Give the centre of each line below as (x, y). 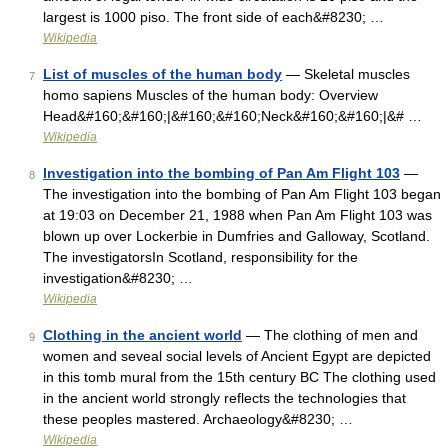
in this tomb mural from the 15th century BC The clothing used (239, 377)
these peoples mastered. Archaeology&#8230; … (198, 419)
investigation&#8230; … (118, 278)
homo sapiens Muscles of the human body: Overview (210, 95)
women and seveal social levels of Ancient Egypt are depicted (237, 356)
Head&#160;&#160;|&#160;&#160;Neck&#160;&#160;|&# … (232, 116)
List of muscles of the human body (162, 74)
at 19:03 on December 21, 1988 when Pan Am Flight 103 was (237, 215)
